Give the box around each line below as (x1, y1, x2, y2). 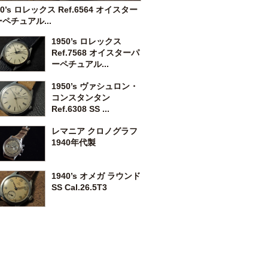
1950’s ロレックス (51, 36, 121, 46)
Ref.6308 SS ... (51, 103, 109, 114)
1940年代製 (51, 138, 96, 148)
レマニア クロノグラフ (51, 126, 138, 136)
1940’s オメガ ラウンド (51, 171, 141, 181)
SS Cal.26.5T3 (51, 182, 107, 193)
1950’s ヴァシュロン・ (51, 81, 138, 91)
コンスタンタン (51, 92, 110, 102)
